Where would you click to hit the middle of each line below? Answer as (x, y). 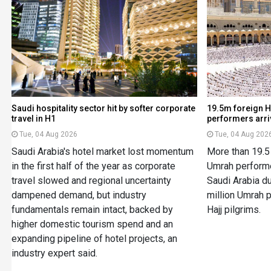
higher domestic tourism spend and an (92, 224)
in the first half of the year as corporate (93, 166)
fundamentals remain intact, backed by (92, 209)
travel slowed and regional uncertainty (91, 180)
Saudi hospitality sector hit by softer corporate (103, 108)
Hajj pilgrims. (234, 209)
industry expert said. (54, 253)
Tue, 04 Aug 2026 (48, 134)
